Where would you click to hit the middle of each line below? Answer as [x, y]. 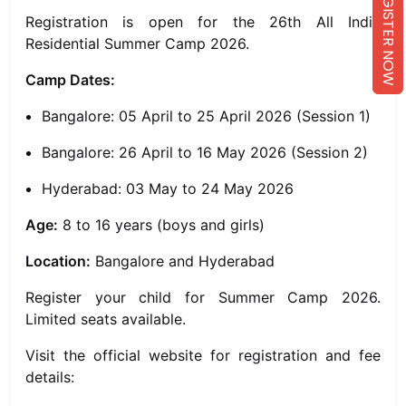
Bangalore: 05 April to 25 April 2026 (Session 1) [206, 116]
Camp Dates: [70, 80]
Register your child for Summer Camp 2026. [203, 297]
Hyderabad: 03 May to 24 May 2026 [168, 188]
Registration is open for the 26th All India [203, 22]
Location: [58, 261]
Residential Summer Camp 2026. [137, 43]
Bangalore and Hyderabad [183, 261]
